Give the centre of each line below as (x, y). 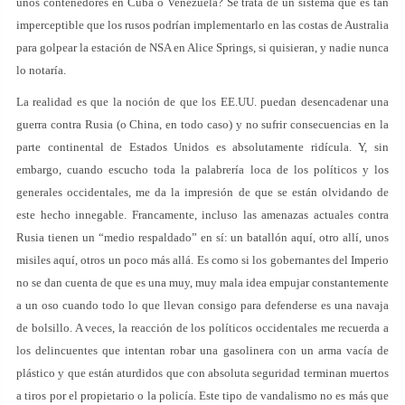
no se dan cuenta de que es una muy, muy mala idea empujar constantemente (202, 283)
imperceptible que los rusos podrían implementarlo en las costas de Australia (202, 25)
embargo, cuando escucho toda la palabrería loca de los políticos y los (202, 170)
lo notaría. (41, 70)
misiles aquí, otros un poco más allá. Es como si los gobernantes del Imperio (202, 260)
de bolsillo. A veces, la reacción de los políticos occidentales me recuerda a (202, 328)
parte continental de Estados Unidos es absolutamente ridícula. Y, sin (202, 147)
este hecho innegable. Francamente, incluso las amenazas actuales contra (202, 215)
